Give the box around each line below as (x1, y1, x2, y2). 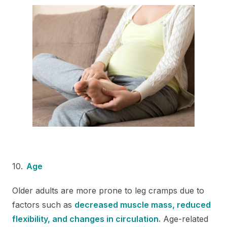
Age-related (161, 213, 208, 224)
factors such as (12, 199, 74, 210)
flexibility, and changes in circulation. (12, 213, 161, 224)
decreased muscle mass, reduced (74, 199, 211, 210)
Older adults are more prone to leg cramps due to (12, 185, 204, 196)
